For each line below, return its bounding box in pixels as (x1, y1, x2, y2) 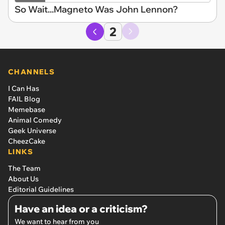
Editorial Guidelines (8, 184, 74, 194)
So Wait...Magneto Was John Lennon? (15, 3, 178, 15)
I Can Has (8, 83, 39, 93)
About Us (8, 174, 39, 183)
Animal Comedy (8, 115, 62, 125)
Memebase (8, 104, 45, 114)
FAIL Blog (8, 94, 40, 103)
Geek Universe (8, 126, 56, 135)
